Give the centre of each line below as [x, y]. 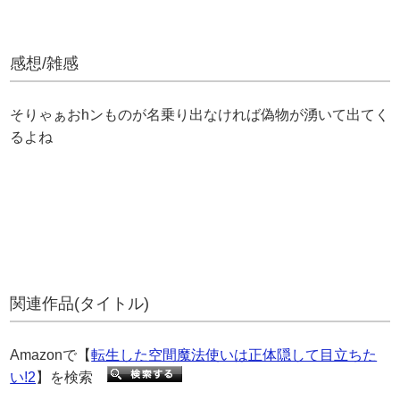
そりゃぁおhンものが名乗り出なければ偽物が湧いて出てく [200, 114]
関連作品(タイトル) [80, 303]
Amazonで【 [51, 354]
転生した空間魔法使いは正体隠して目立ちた [234, 354]
